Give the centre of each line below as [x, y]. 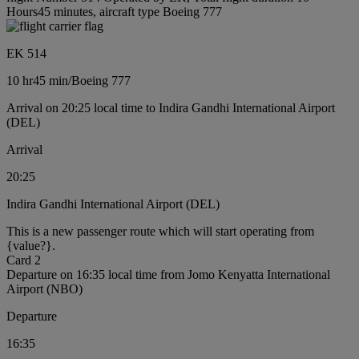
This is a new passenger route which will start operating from [160, 231]
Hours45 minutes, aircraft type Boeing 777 [114, 11]
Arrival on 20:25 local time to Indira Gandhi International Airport [171, 107]
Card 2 [24, 260]
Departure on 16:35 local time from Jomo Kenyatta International [168, 274]
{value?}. [31, 245]
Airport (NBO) [44, 288]
